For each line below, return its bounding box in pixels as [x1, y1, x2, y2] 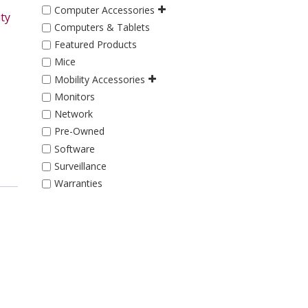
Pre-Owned [54, 124, 104, 138]
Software [54, 142, 95, 155]
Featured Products [54, 38, 137, 52]
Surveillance [54, 159, 107, 173]
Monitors [54, 90, 95, 104]
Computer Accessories [54, 3, 155, 16]
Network [54, 107, 93, 121]
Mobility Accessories [54, 72, 145, 86]
